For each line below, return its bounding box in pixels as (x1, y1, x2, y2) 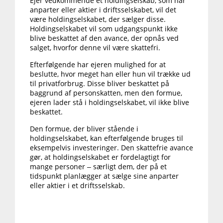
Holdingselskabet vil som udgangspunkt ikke (30, 24, 178, 34)
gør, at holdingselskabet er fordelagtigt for (30, 152, 171, 162)
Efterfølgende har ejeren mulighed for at (30, 60, 166, 70)
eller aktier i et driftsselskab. (30, 181, 125, 191)
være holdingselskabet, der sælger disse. (30, 14, 166, 24)
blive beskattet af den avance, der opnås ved (30, 33, 179, 43)
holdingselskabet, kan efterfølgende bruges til (30, 133, 183, 143)
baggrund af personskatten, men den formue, (30, 88, 182, 98)
